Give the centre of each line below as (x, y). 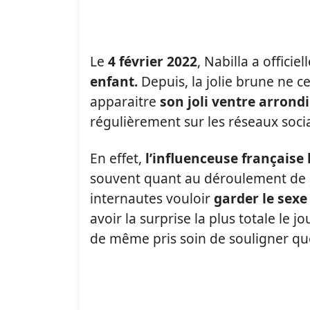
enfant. (114, 81)
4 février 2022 (151, 61)
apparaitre (125, 101)
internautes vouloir (150, 198)
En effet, (116, 158)
